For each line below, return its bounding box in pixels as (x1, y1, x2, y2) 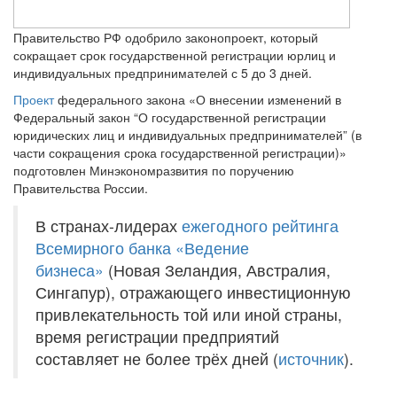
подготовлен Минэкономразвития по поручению (13, 161, 294, 179)
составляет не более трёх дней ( (35, 347, 278, 370)
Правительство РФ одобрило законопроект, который (13, 28, 318, 46)
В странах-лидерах (35, 214, 182, 237)
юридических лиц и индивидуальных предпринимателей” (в (13, 126, 362, 144)
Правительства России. (13, 179, 148, 197)
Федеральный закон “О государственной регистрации (13, 108, 326, 126)
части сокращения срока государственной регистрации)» (13, 144, 346, 161)
